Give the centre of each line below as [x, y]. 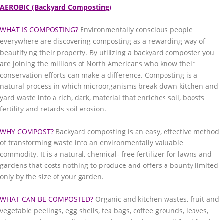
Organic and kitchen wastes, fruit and [157, 199]
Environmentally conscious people [135, 30]
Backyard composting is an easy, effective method [136, 131]
